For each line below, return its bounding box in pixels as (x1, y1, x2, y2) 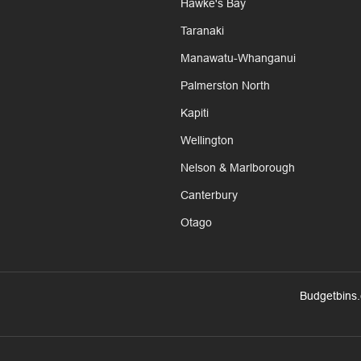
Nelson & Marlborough (180, 161, 295, 175)
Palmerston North (180, 79, 270, 93)
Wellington (180, 134, 234, 147)
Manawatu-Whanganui (180, 52, 296, 65)
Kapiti (180, 106, 209, 120)
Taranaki (180, 24, 224, 38)
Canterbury (180, 189, 238, 202)
